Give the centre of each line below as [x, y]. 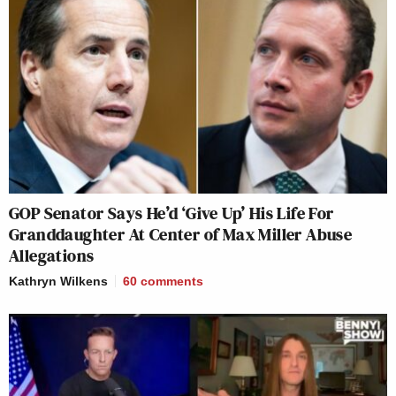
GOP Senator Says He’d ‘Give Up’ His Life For [171, 213]
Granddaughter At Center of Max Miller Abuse [181, 234]
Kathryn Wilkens [58, 281]
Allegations [52, 255]
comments [172, 281]
